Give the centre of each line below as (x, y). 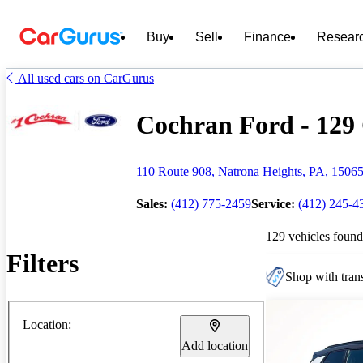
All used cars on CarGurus (86, 78)
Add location (215, 345)
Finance (267, 37)
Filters (43, 264)
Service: (273, 203)
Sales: (152, 203)
